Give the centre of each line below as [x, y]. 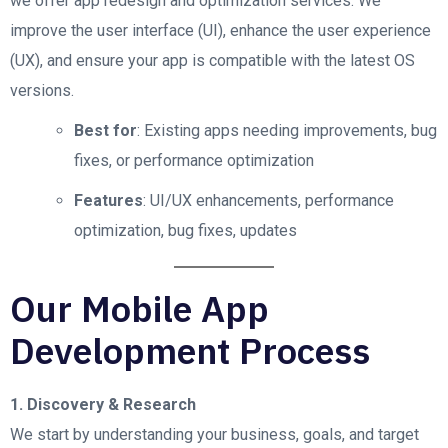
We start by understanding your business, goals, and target [214, 434]
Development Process [190, 350]
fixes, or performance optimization [194, 160]
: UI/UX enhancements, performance [268, 200]
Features [108, 200]
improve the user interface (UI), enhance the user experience [220, 30]
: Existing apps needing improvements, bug [287, 130]
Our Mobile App [139, 308]
